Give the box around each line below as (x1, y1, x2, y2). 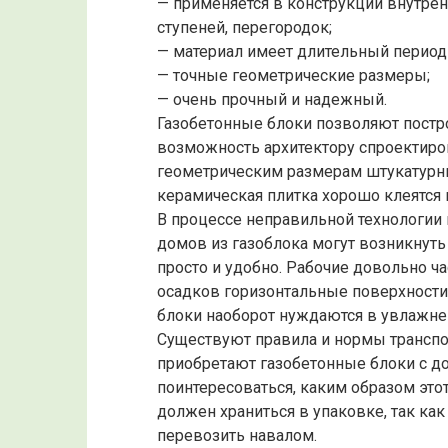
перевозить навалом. (157, 426, 317, 445)
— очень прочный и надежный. (157, 90, 387, 109)
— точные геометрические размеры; (157, 66, 430, 85)
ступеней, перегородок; (157, 18, 332, 37)
